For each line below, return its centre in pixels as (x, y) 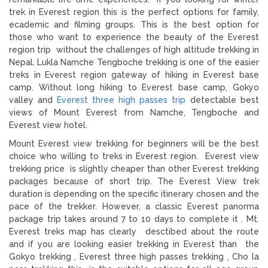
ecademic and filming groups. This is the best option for (134, 24)
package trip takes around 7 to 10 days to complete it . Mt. (134, 219)
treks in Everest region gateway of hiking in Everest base (134, 74)
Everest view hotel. (48, 125)
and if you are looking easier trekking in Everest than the (134, 244)
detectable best (222, 100)
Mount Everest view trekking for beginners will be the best (134, 143)
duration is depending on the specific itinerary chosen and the (134, 194)
